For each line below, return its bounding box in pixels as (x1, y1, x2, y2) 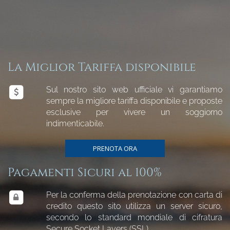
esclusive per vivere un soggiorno (46, 107, 222, 117)
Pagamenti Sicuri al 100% (8, 164, 162, 181)
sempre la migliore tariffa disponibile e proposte (46, 95, 222, 106)
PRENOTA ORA (93, 143, 137, 153)
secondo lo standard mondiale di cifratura (46, 212, 222, 222)
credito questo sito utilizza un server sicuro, (46, 201, 222, 211)
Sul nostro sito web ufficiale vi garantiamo (46, 84, 222, 94)
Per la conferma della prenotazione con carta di (46, 189, 222, 200)
